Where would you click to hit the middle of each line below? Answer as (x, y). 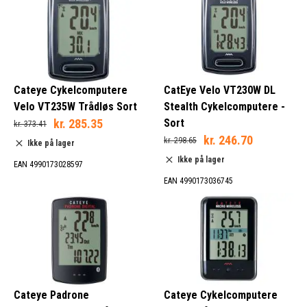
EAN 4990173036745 (198, 181)
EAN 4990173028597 (48, 164)
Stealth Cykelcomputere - (224, 106)
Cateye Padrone (51, 295)
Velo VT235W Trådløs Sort (75, 106)
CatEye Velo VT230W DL (220, 90)
